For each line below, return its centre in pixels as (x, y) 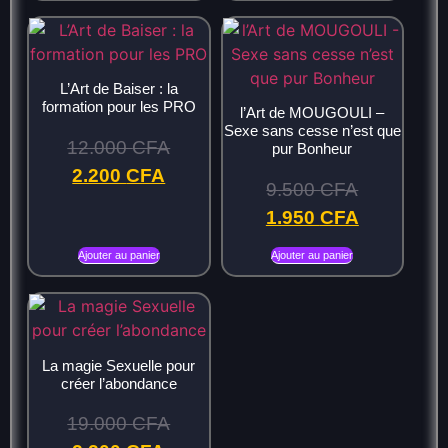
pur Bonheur (312, 149)
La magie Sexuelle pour (119, 365)
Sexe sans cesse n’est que (312, 131)
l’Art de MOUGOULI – (312, 113)
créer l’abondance (118, 383)
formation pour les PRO (118, 107)
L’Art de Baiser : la (118, 89)
